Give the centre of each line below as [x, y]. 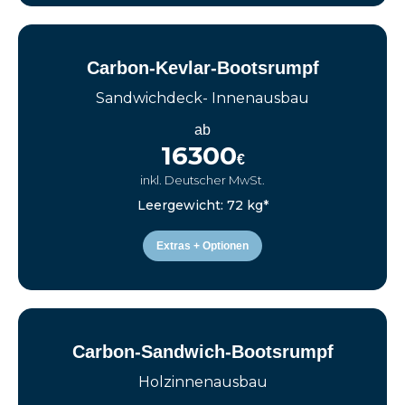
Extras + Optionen [202, 246]
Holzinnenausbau [202, 382]
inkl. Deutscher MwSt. [202, 180]
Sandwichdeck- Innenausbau [202, 99]
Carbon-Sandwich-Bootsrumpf [202, 352]
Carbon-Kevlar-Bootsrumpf [202, 68]
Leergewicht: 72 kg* [202, 206]
